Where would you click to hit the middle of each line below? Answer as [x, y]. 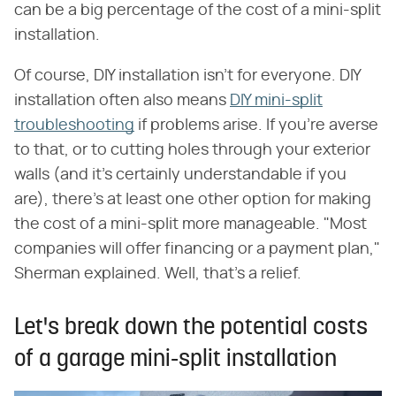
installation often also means [122, 100]
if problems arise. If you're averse [256, 125]
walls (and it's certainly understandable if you [180, 175]
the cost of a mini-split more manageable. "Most [190, 224]
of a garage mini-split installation [175, 360]
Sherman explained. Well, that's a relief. [158, 274]
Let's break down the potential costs [191, 328]
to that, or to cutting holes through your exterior [192, 150]
